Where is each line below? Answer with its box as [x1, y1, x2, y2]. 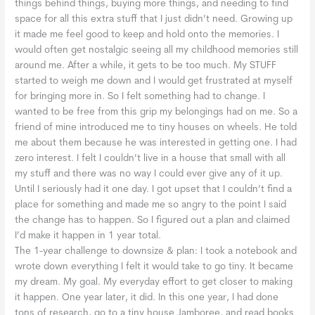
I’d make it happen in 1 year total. [15, 231, 162, 240]
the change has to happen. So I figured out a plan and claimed [15, 215, 290, 225]
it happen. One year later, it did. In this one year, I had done [15, 292, 279, 302]
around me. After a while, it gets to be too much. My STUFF [15, 60, 277, 70]
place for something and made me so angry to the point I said [15, 200, 287, 210]
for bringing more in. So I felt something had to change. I [15, 91, 266, 101]
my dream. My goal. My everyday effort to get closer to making [15, 277, 293, 287]
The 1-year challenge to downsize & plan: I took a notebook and [15, 246, 297, 256]
